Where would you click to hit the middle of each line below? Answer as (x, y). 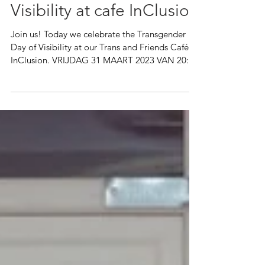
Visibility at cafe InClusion (105, 64)
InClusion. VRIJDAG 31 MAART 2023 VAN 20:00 (104, 113)
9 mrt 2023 (27, 8)
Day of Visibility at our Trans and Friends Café (100, 100)
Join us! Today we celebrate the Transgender (98, 87)
